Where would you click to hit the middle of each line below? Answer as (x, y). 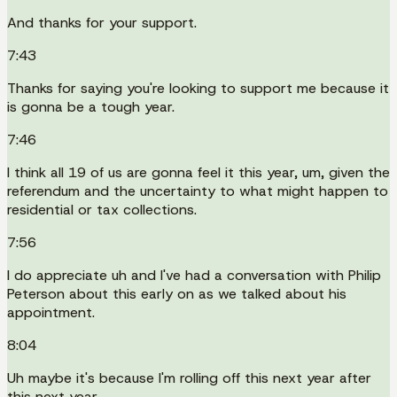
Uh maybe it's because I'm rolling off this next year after (189, 378)
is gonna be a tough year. (91, 106)
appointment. (51, 312)
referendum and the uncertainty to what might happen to (198, 191)
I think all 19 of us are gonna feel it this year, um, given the (198, 172)
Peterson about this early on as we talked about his (177, 293)
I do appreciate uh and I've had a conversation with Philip (194, 275)
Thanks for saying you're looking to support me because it (198, 88)
